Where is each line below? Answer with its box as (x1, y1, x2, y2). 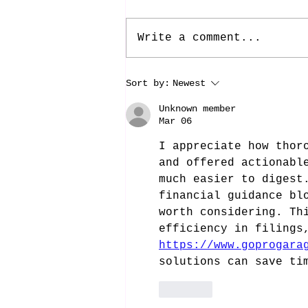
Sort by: (126, 78, 170, 89)
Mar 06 (159, 115, 192, 126)
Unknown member (159, 103, 236, 114)
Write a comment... (137, 32, 261, 44)
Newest (173, 78, 206, 89)
